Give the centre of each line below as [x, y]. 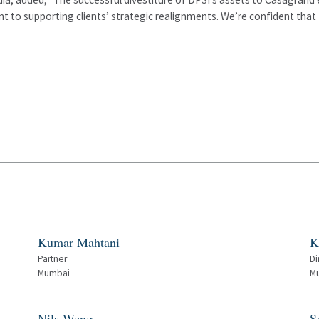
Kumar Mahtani [79, 242]
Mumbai [54, 273]
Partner [53, 259]
